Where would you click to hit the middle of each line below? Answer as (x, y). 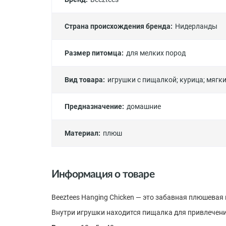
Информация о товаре (103, 174)
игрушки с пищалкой (142, 80)
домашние (144, 106)
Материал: (82, 133)
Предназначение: (94, 106)
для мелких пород (156, 53)
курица (191, 80)
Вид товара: (85, 80)
